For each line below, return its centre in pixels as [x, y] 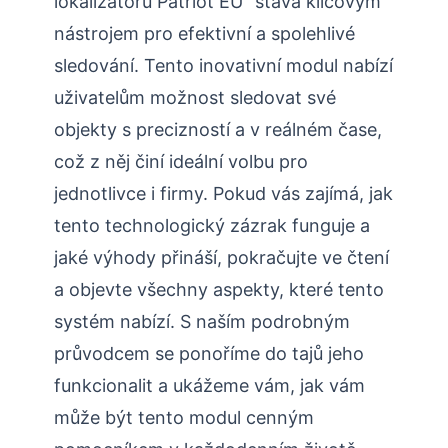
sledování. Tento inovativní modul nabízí [223, 65]
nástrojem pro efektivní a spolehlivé [204, 33]
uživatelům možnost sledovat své [195, 97]
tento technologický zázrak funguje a [212, 225]
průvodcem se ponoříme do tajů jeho [209, 353]
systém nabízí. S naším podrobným [202, 321]
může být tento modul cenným [184, 417]
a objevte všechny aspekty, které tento [219, 289]
